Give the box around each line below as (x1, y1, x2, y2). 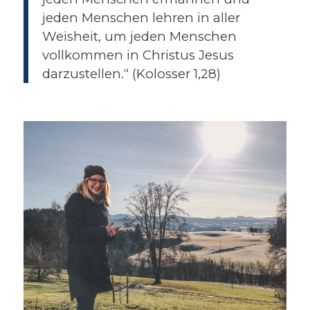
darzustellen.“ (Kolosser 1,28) (42, 65, 221, 82)
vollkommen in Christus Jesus (42, 46, 234, 63)
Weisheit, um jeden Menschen (42, 28, 237, 44)
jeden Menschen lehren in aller (42, 9, 240, 26)
